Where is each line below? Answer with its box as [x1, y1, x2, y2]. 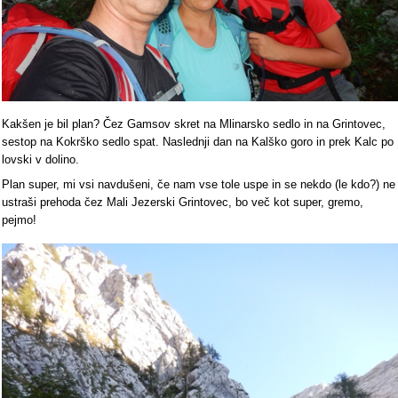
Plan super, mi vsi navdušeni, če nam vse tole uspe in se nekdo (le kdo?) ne [2, 178, 395, 191]
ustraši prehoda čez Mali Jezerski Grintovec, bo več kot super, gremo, [2, 195, 363, 209]
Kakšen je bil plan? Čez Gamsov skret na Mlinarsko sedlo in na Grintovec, [2, 117, 386, 131]
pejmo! [2, 213, 36, 227]
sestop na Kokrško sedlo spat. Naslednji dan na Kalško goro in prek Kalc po [2, 135, 394, 148]
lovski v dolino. [2, 153, 83, 166]
